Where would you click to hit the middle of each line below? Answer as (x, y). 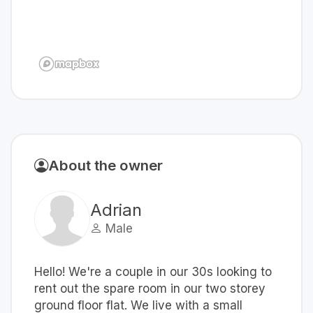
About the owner (105, 165)
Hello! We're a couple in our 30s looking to (153, 272)
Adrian (116, 210)
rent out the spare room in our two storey (150, 289)
